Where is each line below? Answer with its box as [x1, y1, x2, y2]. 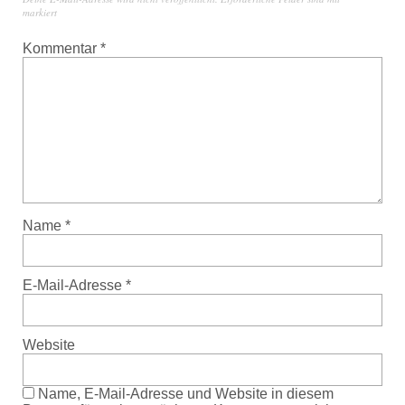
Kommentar [23, 41, 100, 57]
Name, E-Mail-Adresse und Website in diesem [38, 386, 334, 402]
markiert [23, 5, 57, 20]
